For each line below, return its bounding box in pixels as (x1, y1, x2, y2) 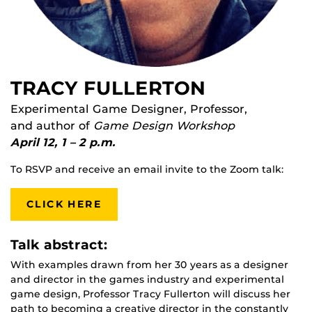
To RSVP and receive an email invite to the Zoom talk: (10, 162, 283, 175)
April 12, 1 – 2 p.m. (10, 135, 116, 149)
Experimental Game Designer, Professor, (10, 102, 247, 116)
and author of (10, 118, 93, 132)
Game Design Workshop (93, 118, 235, 132)
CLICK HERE (26, 197, 102, 210)
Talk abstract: (10, 235, 107, 253)
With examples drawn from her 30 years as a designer (10, 258, 288, 271)
